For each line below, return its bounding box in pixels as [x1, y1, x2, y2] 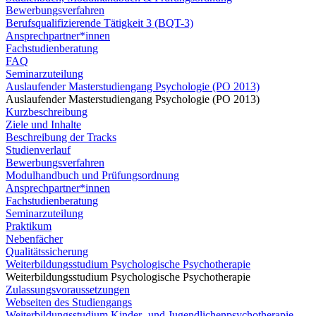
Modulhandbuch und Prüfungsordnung [6, 169, 179, 181]
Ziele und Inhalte [6, 119, 81, 130]
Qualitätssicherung [6, 245, 88, 257]
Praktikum [6, 220, 51, 232]
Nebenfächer [6, 233, 63, 245]
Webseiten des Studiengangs [6, 296, 132, 308]
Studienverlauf [6, 144, 71, 156]
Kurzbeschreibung [6, 106, 87, 118]
